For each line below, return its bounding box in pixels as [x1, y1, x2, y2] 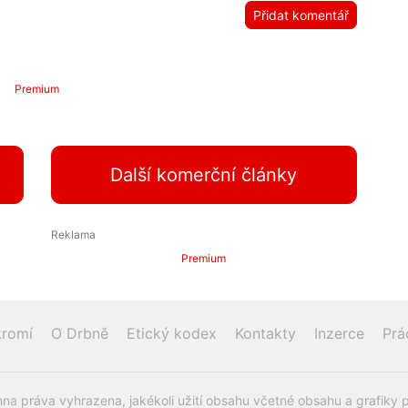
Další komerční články [110, 164, 298, 187]
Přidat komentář [253, 7, 350, 24]
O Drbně [51, 324, 108, 343]
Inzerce [314, 324, 364, 343]
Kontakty [235, 324, 296, 343]
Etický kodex [127, 324, 217, 343]
